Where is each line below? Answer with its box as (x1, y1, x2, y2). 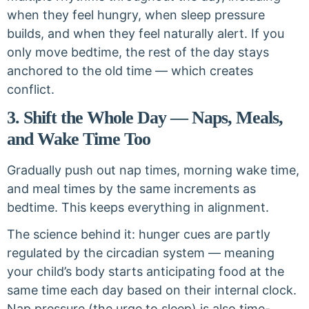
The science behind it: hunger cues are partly (7, 227, 270, 241)
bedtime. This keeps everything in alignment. (7, 200, 269, 215)
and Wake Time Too (7, 129, 150, 149)
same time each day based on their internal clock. (7, 283, 297, 297)
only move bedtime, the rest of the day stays (7, 45, 269, 59)
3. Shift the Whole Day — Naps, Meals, (7, 108, 283, 128)
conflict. (7, 82, 54, 97)
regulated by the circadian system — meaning (7, 246, 275, 260)
